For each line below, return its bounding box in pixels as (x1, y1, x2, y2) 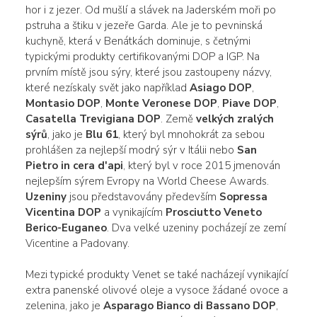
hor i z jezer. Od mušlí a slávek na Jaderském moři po (25, 2, 276, 17)
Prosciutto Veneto (165, 204, 262, 219)
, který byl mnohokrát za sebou (117, 127, 265, 142)
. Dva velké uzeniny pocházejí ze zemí (106, 220, 286, 235)
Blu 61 (85, 127, 118, 142)
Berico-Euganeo (25, 220, 107, 235)
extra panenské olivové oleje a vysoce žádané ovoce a (25, 282, 288, 297)
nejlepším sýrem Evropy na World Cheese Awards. (25, 173, 269, 188)
